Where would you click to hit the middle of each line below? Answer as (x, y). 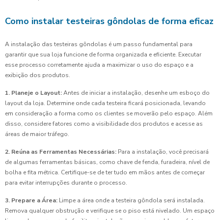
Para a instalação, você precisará (163, 152)
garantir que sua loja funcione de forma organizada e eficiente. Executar (103, 55)
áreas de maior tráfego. (37, 134)
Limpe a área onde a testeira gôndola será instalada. (131, 201)
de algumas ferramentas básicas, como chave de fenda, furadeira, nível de (107, 162)
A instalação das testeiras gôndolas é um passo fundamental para (99, 44)
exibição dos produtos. (38, 75)
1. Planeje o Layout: (33, 93)
